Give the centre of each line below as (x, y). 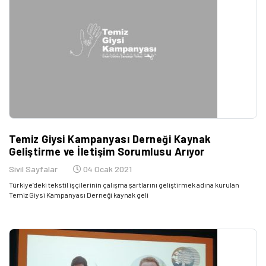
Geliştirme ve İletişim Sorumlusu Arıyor (107, 151)
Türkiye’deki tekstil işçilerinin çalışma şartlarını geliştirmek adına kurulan (124, 185)
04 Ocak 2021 (107, 169)
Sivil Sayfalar (33, 169)
